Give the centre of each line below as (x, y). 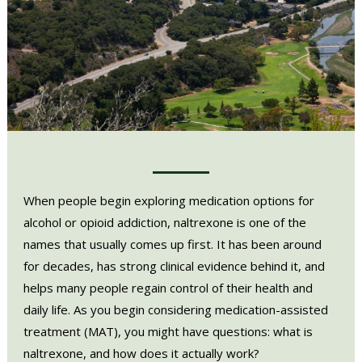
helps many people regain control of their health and (168, 287)
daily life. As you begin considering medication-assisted (175, 309)
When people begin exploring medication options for (168, 200)
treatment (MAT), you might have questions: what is (168, 331)
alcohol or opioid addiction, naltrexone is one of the (164, 222)
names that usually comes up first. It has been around (172, 244)
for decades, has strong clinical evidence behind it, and (174, 265)
